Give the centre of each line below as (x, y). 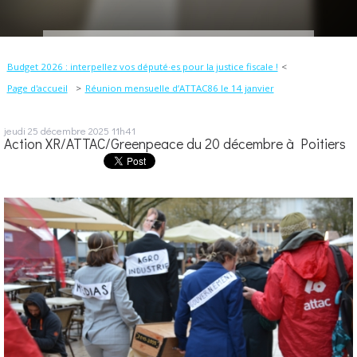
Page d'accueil (37, 88)
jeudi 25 (21, 131)
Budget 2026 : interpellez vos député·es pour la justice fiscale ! (142, 67)
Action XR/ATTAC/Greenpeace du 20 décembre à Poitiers (175, 144)
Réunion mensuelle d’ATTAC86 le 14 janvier (179, 88)
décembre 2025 (75, 131)
